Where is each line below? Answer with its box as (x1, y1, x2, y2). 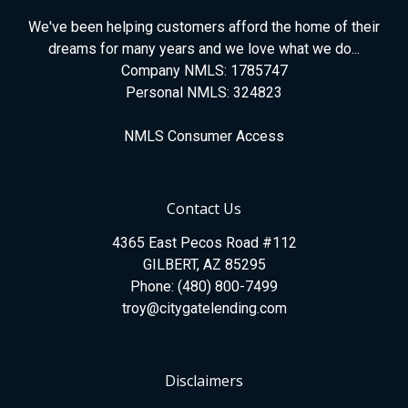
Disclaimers (165, 371, 243, 391)
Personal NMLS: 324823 (126, 84, 282, 101)
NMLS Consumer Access (124, 127, 284, 145)
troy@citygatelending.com (121, 300, 287, 317)
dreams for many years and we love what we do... (48, 40, 360, 57)
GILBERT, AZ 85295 (142, 256, 266, 273)
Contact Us (167, 199, 241, 219)
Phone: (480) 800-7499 (130, 278, 278, 295)
